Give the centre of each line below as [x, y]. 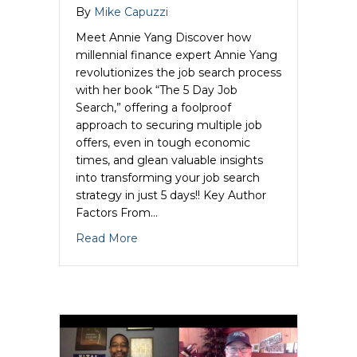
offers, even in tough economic [163, 142]
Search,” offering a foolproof [153, 107]
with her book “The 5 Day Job [157, 90]
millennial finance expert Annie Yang [177, 55]
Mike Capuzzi [131, 12]
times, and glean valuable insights [169, 160]
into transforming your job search [168, 177]
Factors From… [117, 212]
